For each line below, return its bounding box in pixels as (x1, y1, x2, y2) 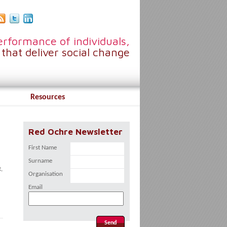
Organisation (28, 171, 63, 177)
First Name (28, 144, 57, 151)
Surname (28, 158, 52, 164)
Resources (30, 93, 65, 101)
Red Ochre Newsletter (28, 127, 123, 137)
